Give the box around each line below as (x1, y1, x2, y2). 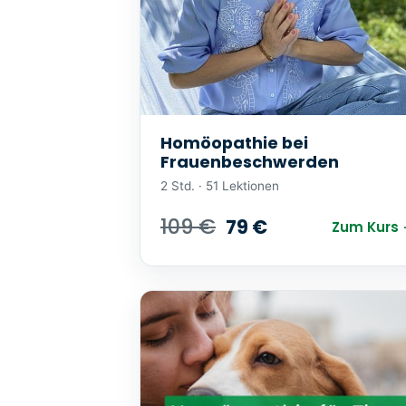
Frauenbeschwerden (160, 150, 339, 174)
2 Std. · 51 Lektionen (160, 179, 279, 194)
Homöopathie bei (160, 131, 308, 155)
